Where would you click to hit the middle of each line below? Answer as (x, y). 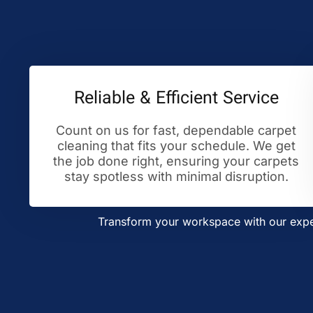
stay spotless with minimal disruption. (176, 176)
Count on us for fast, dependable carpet (176, 130)
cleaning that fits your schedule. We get (176, 146)
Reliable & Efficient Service (176, 99)
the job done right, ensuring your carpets (176, 161)
